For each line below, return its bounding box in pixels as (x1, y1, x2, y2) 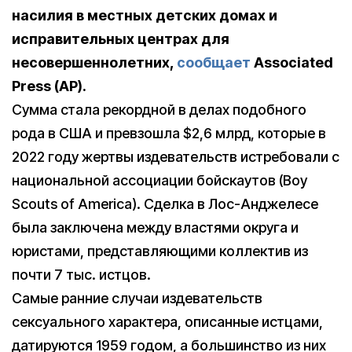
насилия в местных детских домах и (12, 7, 277, 24)
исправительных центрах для (12, 31, 229, 48)
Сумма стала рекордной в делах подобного (12, 101, 306, 119)
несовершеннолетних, (12, 54, 177, 71)
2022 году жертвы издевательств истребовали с (12, 148, 339, 166)
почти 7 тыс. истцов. (12, 266, 151, 284)
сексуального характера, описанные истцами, (12, 313, 323, 331)
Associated (251, 54, 333, 71)
